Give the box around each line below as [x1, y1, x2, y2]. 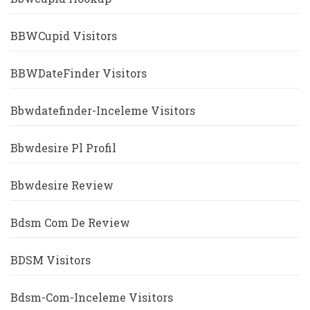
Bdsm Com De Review [10, 215, 130, 230]
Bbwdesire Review [10, 177, 113, 192]
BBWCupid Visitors [10, 28, 117, 43]
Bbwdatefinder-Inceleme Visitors [10, 102, 195, 118]
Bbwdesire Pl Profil [10, 140, 116, 155]
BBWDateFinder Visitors [10, 65, 147, 80]
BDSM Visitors [10, 252, 91, 267]
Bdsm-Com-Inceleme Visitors [10, 289, 173, 304]
